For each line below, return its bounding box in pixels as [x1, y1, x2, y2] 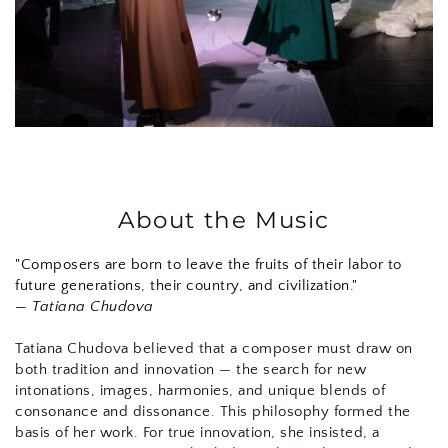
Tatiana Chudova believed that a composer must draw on [15, 340, 413, 358]
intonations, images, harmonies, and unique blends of [15, 382, 385, 400]
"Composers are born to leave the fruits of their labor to [15, 256, 402, 274]
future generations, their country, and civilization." [15, 277, 358, 295]
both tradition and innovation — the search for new [15, 361, 366, 379]
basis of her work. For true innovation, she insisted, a [15, 424, 380, 442]
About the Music [118, 206, 330, 235]
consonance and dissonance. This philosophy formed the [15, 403, 411, 421]
